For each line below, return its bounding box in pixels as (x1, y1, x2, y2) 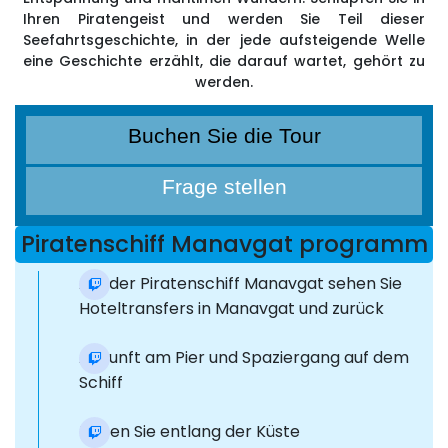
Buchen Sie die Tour (127, 124, 321, 148)
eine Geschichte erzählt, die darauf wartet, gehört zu (23, 51, 425, 72)
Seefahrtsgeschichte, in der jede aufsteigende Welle (23, 30, 425, 51)
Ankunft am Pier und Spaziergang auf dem (79, 346, 409, 370)
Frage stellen (161, 175, 287, 199)
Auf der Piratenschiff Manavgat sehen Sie (79, 272, 402, 296)
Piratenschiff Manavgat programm (20, 228, 428, 261)
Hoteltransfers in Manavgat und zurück (79, 297, 384, 321)
